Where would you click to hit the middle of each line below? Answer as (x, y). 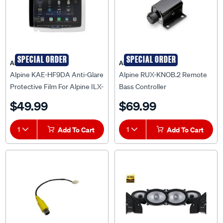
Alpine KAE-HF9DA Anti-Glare (57, 65)
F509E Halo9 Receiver (44, 89)
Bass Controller (143, 77)
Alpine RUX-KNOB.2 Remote (163, 65)
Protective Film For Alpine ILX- (57, 77)
